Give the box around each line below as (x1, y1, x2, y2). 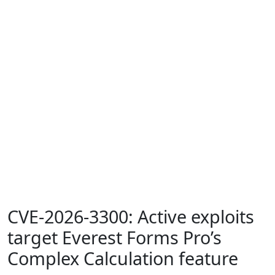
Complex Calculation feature (7, 246, 238, 271)
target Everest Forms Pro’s (7, 225, 222, 250)
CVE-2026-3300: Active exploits (7, 204, 254, 229)
